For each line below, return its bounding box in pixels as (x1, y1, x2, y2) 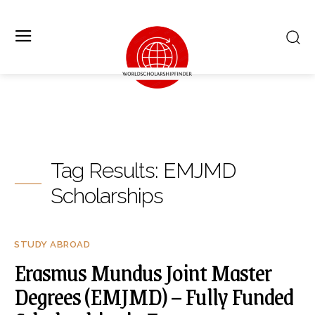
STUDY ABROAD (14, 239, 90, 250)
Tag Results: (51, 158, 163, 183)
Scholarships (51, 184, 163, 208)
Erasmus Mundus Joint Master (14, 253, 271, 291)
